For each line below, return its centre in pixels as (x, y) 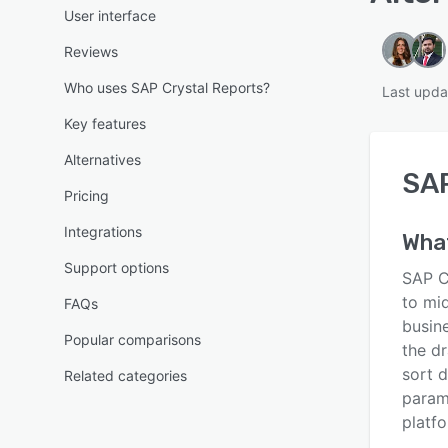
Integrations (103, 231)
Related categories (125, 375)
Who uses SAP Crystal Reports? (167, 87)
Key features (105, 123)
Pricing (86, 195)
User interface (110, 15)
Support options (116, 267)
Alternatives (102, 159)
